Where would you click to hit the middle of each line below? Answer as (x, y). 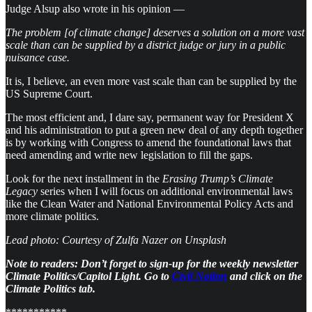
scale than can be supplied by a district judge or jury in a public (146, 45)
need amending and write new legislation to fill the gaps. (129, 155)
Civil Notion (200, 276)
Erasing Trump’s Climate (218, 178)
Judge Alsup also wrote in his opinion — (95, 8)
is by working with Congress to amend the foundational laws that (148, 142)
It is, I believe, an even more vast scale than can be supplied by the (151, 81)
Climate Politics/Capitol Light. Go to (89, 276)
